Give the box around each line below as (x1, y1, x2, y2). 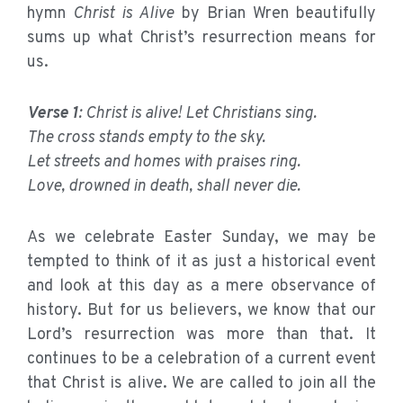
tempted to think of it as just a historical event (27, 252, 376, 273)
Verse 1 (27, 103, 78, 125)
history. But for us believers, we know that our (27, 300, 376, 322)
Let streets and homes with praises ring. (27, 152, 300, 174)
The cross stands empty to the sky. (27, 128, 265, 149)
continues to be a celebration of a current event (27, 349, 376, 371)
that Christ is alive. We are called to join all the (27, 373, 376, 395)
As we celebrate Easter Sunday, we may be (27, 228, 376, 249)
